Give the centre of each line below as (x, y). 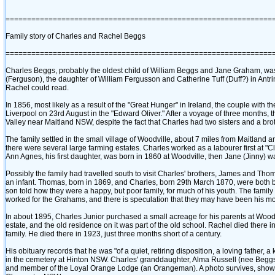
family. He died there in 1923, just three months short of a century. (114, 234)
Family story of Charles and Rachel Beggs (76, 36)
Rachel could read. (37, 88)
